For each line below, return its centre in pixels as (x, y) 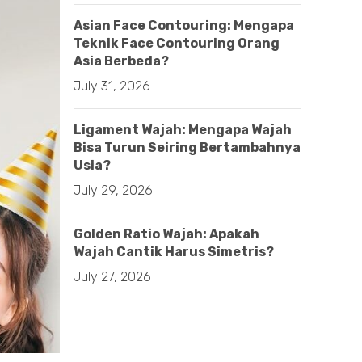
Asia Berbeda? (121, 61)
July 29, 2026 (113, 190)
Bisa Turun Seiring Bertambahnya (187, 147)
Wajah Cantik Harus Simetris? (174, 252)
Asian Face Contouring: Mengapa (184, 25)
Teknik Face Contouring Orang (177, 43)
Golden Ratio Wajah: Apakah (166, 234)
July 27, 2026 (112, 277)
